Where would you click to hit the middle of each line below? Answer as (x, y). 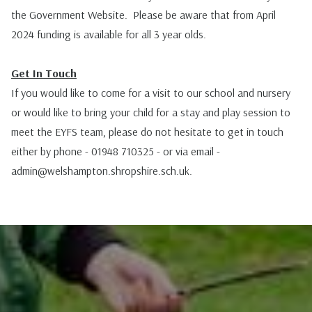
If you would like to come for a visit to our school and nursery (151, 92)
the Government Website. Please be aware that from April (143, 14)
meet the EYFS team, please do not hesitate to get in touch (147, 131)
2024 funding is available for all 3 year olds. (109, 34)
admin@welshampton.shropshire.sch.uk (100, 170)
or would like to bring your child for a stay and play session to (151, 112)
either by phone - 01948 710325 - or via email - (116, 151)
